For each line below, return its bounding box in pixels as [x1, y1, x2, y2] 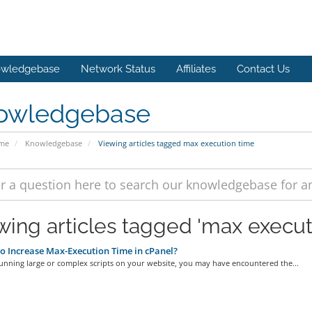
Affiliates [176, 63, 216, 75]
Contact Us [237, 63, 290, 75]
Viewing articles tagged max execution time [95, 138, 254, 148]
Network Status [81, 63, 155, 75]
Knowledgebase [24, 138, 82, 148]
